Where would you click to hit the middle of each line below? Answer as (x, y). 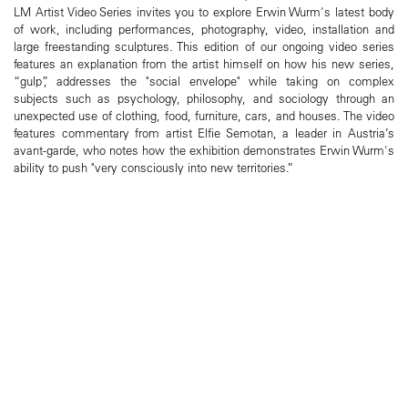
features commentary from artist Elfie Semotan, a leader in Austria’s (204, 132)
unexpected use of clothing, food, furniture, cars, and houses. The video (204, 115)
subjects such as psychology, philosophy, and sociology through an (204, 97)
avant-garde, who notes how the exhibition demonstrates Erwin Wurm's (204, 149)
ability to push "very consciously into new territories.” (153, 167)
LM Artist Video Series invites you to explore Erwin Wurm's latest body (204, 11)
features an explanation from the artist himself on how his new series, (204, 63)
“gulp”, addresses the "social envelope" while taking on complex (204, 80)
